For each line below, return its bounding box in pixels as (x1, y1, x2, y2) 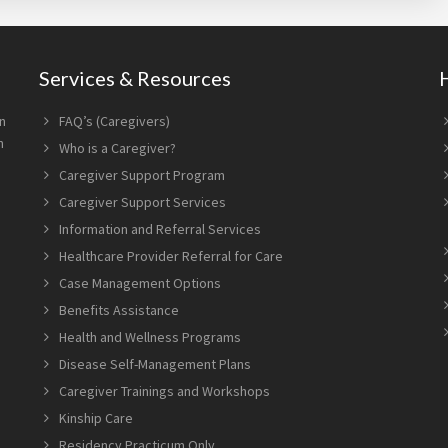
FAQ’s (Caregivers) (59, 112, 170, 130)
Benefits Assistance (59, 301, 179, 319)
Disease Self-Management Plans (59, 355, 251, 373)
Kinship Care (59, 409, 133, 427)
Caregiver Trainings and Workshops (59, 382, 270, 400)
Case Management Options (59, 274, 221, 292)
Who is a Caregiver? (59, 139, 176, 157)
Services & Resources (39, 66, 231, 90)
